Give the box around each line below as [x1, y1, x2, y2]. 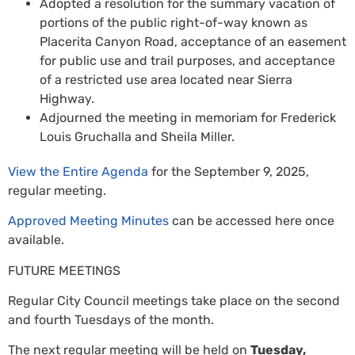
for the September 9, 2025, [148, 163, 309, 179]
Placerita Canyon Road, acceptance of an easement [40, 33, 346, 49]
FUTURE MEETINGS [8, 262, 120, 278]
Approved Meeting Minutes [8, 213, 169, 229]
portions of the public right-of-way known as [40, 14, 307, 30]
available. [8, 232, 64, 248]
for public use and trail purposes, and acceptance [40, 52, 335, 68]
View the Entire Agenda [8, 163, 148, 179]
